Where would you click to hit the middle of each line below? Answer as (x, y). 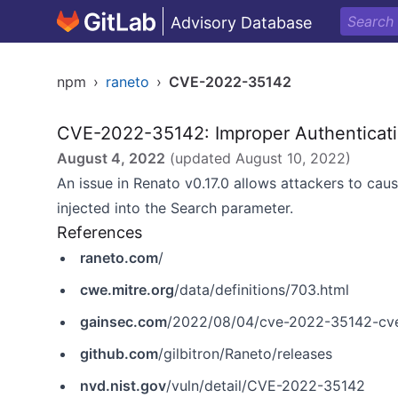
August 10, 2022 (291, 158)
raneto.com (119, 258)
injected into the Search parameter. (175, 208)
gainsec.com (123, 322)
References (99, 232)
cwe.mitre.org (127, 290)
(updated (200, 158)
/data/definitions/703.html (262, 290)
